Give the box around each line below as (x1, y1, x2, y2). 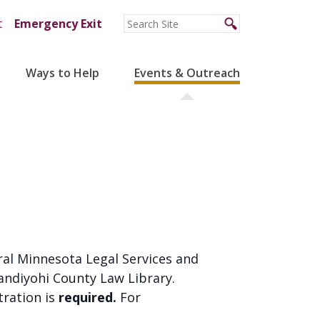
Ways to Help (25, 65, 99, 81)
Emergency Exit (14, 16, 102, 31)
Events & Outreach (134, 65, 240, 81)
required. (59, 289, 116, 306)
